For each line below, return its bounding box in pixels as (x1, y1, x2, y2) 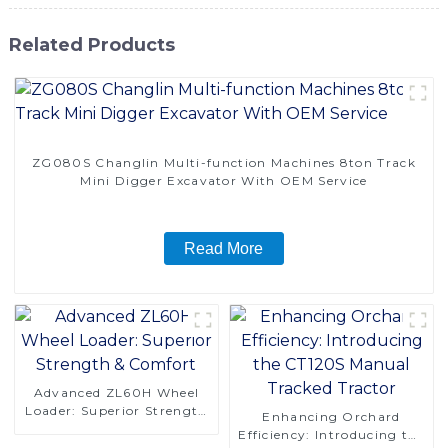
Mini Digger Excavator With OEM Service (80, 172, 368, 188)
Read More (184, 239, 264, 257)
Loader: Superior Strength (25, 402, 208, 418)
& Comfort (80, 420, 153, 436)
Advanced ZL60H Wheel (33, 384, 200, 400)
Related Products (8, 33, 175, 55)
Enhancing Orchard (262, 408, 401, 424)
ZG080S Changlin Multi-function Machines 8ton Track (31, 154, 416, 170)
